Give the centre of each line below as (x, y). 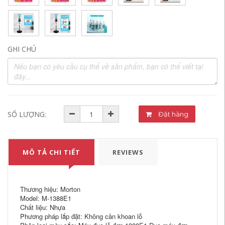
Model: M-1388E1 (46, 198)
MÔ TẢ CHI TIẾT (51, 152)
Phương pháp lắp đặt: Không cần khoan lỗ (81, 216)
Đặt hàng (180, 114)
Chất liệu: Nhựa (43, 207)
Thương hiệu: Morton (50, 189)
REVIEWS (128, 152)
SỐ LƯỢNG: (27, 114)
